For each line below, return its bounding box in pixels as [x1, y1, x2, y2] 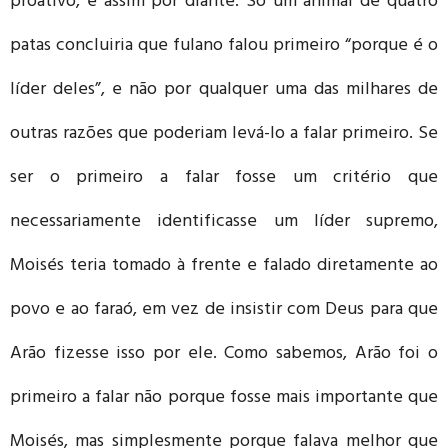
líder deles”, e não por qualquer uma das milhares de [10, 73, 438, 108]
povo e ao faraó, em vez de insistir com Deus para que [10, 293, 438, 328]
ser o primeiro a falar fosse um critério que [10, 161, 438, 196]
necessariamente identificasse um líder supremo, [10, 205, 438, 240]
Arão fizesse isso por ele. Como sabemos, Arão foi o [10, 337, 438, 372]
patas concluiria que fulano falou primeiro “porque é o [10, 29, 438, 64]
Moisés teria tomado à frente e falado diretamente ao [10, 249, 438, 284]
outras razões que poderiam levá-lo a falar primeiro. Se [10, 117, 438, 152]
